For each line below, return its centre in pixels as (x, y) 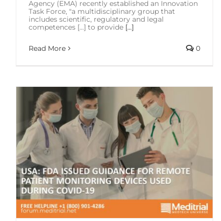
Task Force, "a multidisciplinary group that (102, 11)
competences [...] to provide (77, 27)
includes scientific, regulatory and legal (96, 19)
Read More (47, 48)
